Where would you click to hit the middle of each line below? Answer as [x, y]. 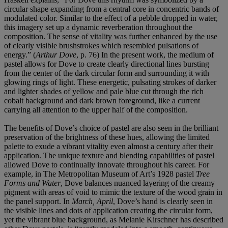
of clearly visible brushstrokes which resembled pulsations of [101, 45]
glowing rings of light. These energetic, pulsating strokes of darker [110, 82]
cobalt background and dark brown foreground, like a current [102, 100]
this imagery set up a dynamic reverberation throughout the [98, 27]
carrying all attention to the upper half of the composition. [96, 109]
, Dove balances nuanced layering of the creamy [138, 183]
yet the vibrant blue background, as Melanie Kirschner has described [114, 219]
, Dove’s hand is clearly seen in [163, 201]
